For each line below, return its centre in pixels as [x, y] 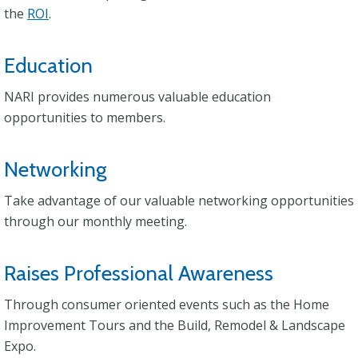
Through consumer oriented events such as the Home [167, 304]
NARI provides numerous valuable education [137, 97]
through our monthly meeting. [95, 221]
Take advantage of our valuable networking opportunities [179, 201]
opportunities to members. [85, 117]
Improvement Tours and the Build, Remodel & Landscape [175, 325]
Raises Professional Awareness [139, 273]
